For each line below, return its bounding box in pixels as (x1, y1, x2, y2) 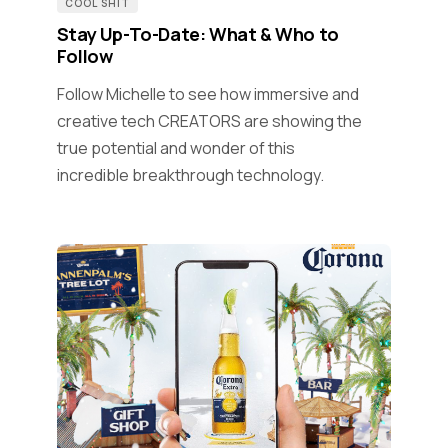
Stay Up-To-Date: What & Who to (56, 22, 339, 47)
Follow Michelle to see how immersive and (56, 83, 359, 106)
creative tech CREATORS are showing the (56, 110, 362, 133)
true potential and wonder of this (56, 137, 295, 160)
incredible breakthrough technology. (56, 164, 324, 187)
